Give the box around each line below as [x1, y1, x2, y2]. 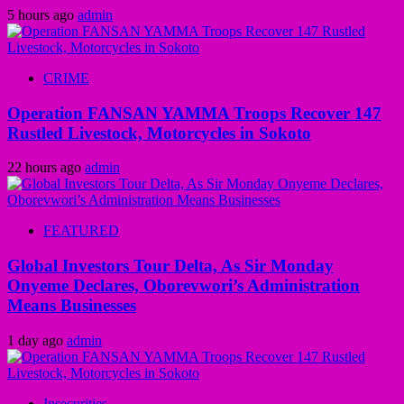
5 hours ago [7, 7, 78, 23]
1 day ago [7, 332, 67, 348]
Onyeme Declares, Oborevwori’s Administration [7, 276, 360, 296]
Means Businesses [7, 296, 136, 316]
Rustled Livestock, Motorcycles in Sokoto [7, 123, 311, 142]
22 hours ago [7, 160, 85, 176]
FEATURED [43, 223, 119, 239]
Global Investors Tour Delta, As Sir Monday [7, 256, 334, 276]
